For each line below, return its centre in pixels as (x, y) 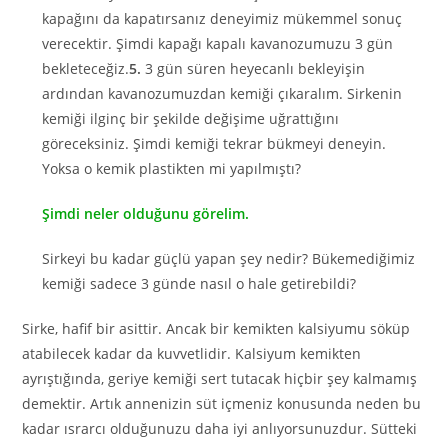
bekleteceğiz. (86, 68)
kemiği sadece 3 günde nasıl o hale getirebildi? (199, 283)
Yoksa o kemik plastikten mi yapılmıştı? (172, 168)
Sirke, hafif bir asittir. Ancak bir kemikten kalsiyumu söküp (216, 328)
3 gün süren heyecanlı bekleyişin (253, 68)
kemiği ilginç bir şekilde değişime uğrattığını (191, 118)
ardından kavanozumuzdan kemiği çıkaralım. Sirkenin (222, 93)
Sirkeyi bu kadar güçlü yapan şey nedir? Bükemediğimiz (229, 258)
